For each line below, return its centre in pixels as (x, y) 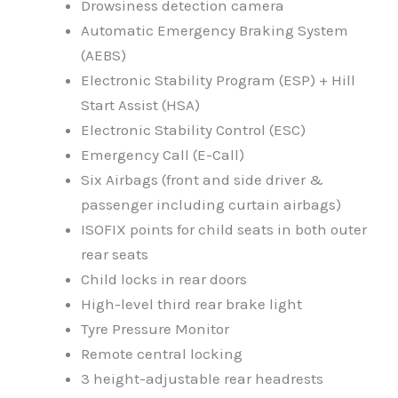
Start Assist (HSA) (140, 105)
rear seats (115, 255)
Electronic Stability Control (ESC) (193, 130)
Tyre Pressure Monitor (155, 329)
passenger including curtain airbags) (211, 205)
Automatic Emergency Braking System (215, 31)
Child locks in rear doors (164, 279)
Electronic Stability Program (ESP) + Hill (218, 80)
